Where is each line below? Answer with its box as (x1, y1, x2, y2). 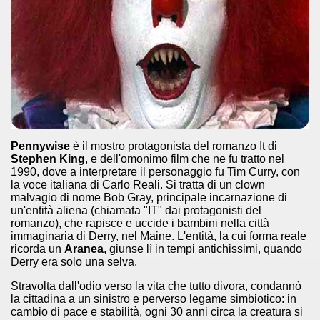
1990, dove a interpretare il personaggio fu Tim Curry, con (11, 166, 300, 178)
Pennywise (11, 140, 70, 152)
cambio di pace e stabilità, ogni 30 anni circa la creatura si (11, 306, 303, 318)
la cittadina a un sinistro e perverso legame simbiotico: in (11, 293, 296, 305)
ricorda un (11, 243, 64, 255)
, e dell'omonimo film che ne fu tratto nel (85, 153, 284, 165)
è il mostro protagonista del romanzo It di (70, 140, 277, 152)
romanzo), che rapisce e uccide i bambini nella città (11, 217, 269, 229)
